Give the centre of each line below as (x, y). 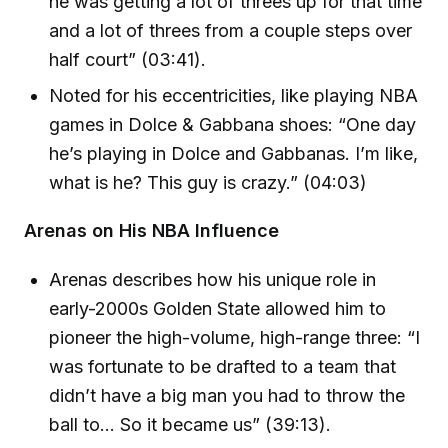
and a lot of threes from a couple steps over (231, 31)
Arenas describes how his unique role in (213, 280)
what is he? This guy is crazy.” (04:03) (208, 182)
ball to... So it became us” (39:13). (190, 425)
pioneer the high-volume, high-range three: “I (235, 338)
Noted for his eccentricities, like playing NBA (234, 95)
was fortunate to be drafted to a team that (223, 367)
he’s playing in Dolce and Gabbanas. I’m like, (234, 153)
